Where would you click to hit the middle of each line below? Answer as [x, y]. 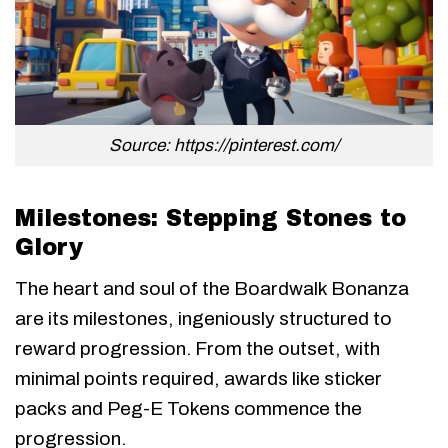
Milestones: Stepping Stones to [210, 219]
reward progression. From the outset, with [197, 348]
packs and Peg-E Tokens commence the [188, 408]
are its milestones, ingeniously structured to [203, 318]
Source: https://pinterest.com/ [224, 145]
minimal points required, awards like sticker [198, 378]
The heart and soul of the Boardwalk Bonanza [212, 288]
